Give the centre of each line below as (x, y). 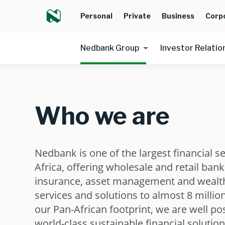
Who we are (102, 116)
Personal (96, 16)
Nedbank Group (110, 48)
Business (178, 16)
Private (137, 16)
